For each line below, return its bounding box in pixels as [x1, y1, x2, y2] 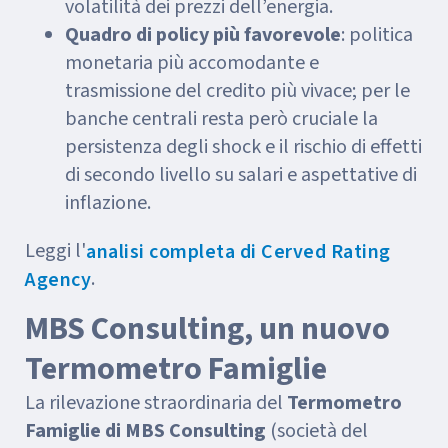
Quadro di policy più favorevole [65, 20, 341, 49]
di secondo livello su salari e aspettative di [65, 160, 417, 189]
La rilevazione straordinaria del [25, 388, 287, 417]
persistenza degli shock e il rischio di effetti [65, 132, 422, 161]
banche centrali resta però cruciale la [65, 104, 378, 133]
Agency [25, 266, 91, 295]
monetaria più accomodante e [65, 48, 319, 77]
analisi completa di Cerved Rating [86, 238, 391, 267]
